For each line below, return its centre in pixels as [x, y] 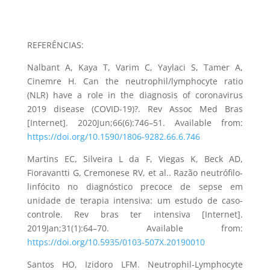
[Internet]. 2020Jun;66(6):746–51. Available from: [135, 122]
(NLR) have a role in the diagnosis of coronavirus [135, 95]
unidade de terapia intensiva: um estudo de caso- [135, 200]
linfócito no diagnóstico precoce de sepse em [135, 186]
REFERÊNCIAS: [55, 45]
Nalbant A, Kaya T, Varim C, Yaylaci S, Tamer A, [135, 67]
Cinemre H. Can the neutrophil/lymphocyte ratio [135, 81]
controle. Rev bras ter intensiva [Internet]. [135, 214]
